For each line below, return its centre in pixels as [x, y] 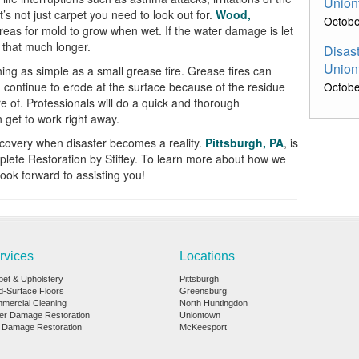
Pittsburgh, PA [242, 143]
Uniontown [200, 315]
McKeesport [203, 327]
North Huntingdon [214, 303]
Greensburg [203, 291]
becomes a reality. [154, 143]
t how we [263, 159]
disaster [86, 143]
